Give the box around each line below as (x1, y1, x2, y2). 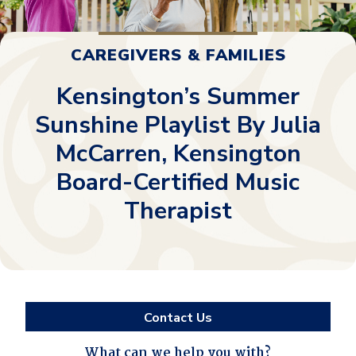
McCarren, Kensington (55, 137, 301, 170)
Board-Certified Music (56, 165, 300, 199)
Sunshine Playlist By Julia (35, 108, 321, 141)
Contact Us (143, 308, 212, 327)
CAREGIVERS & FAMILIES (70, 44, 286, 66)
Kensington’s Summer (56, 79, 300, 113)
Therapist (124, 194, 232, 227)
